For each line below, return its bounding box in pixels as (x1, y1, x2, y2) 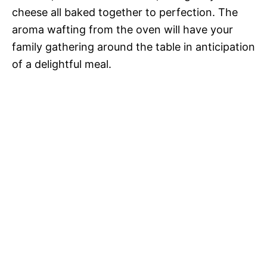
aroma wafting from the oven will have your (12, 23, 233, 36)
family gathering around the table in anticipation (12, 41, 255, 53)
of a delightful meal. (12, 58, 111, 70)
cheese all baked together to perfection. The (12, 6, 238, 18)
